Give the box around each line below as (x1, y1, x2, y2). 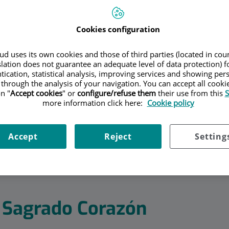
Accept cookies (10, 88, 62, 99)
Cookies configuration (76, 24, 160, 35)
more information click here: (42, 98, 145, 108)
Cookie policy (147, 98, 194, 108)
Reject (104, 131, 132, 143)
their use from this (155, 88, 225, 99)
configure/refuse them (77, 88, 156, 99)
